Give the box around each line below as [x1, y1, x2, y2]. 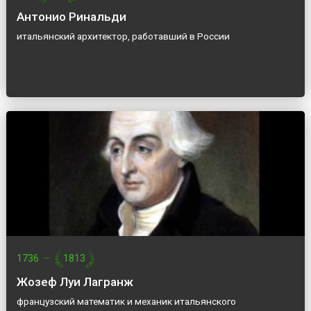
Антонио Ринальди [16, 10, 126, 24]
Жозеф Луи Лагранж [16, 275, 133, 289]
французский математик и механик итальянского [16, 296, 236, 308]
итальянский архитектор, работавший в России [16, 31, 230, 42]
